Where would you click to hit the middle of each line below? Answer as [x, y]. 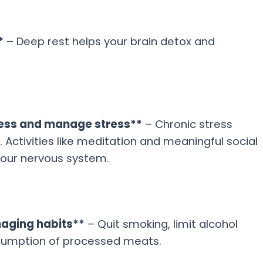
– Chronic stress [187, 124]
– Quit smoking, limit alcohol [161, 224]
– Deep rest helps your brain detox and [109, 41]
